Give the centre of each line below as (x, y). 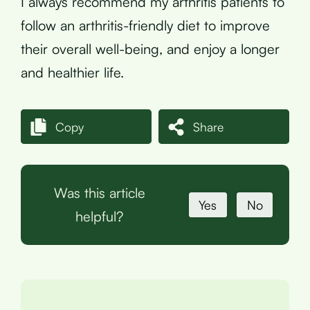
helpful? (100, 216)
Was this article (99, 193)
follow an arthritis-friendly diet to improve (145, 25)
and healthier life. (72, 72)
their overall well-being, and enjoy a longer (150, 49)
